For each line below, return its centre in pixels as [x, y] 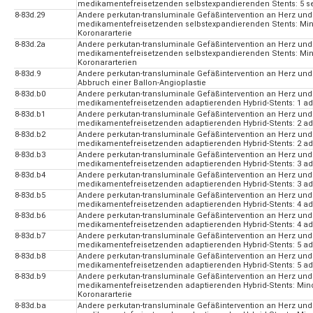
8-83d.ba [30, 306]
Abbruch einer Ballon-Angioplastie [142, 83]
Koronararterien [107, 63]
